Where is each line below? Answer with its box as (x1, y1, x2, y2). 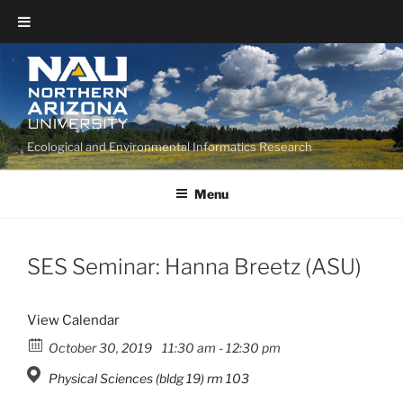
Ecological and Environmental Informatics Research (27, 139, 312, 154)
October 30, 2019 (49, 340, 155, 356)
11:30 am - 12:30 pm (159, 340, 281, 356)
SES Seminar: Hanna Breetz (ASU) (27, 254, 362, 281)
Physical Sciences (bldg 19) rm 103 (49, 371, 249, 387)
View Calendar (27, 312, 120, 329)
